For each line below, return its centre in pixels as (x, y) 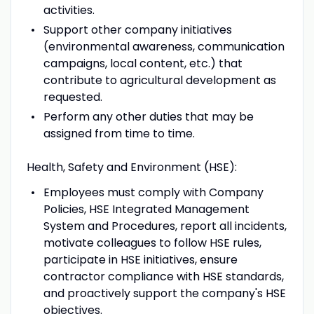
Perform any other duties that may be (148, 116)
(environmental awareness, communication (164, 46)
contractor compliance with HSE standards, (163, 276)
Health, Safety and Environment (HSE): (131, 167)
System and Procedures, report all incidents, (165, 226)
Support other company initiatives (137, 29)
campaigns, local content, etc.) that (143, 63)
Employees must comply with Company (153, 192)
